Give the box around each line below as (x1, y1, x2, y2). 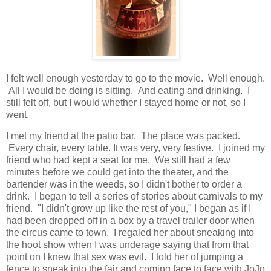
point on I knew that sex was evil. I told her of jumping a (6, 252, 243, 263)
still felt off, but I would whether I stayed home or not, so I (6, 97, 246, 108)
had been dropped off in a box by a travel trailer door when (6, 215, 255, 226)
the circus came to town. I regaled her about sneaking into (6, 227, 254, 238)
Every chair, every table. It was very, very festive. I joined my (6, 143, 265, 154)
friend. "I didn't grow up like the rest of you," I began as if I (6, 203, 251, 214)
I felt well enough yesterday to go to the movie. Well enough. (6, 73, 265, 83)
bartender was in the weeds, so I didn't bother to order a (6, 179, 242, 190)
